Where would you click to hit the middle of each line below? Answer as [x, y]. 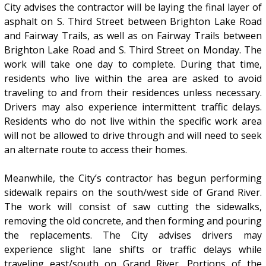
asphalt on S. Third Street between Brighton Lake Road [133, 21]
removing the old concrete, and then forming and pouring [133, 221]
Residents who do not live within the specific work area [133, 121]
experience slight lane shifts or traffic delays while [133, 249]
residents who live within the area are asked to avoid [133, 78]
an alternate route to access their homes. [95, 149]
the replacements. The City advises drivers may [133, 235]
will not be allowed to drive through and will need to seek [133, 135]
